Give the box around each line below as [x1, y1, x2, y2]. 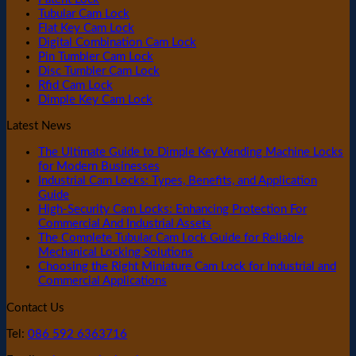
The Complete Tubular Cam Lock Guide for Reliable [38, 232, 304, 245]
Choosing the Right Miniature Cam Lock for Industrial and [38, 261, 336, 273]
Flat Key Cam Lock [38, 22, 134, 35]
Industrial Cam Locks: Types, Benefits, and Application [38, 175, 317, 188]
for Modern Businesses [38, 161, 160, 173]
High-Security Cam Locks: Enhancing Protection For [38, 203, 307, 216]
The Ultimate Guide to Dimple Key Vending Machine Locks [38, 146, 343, 159]
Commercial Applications [38, 275, 167, 288]
